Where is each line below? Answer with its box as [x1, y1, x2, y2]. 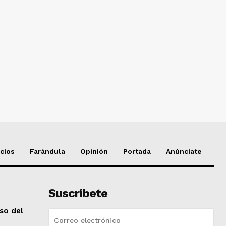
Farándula [30, 147, 65, 156]
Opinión [80, 147, 108, 156]
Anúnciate [166, 147, 202, 156]
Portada [123, 147, 151, 156]
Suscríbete [48, 186, 107, 201]
